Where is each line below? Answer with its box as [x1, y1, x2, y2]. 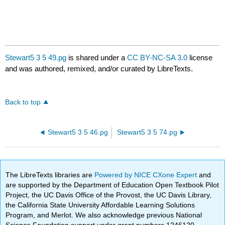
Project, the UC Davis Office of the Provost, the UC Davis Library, [6, 190, 212, 199]
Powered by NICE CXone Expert [94, 170, 199, 179]
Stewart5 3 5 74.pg [117, 129, 177, 137]
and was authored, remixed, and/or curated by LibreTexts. [5, 64, 193, 73]
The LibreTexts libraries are [6, 170, 95, 179]
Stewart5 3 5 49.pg [5, 53, 67, 62]
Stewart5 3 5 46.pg [48, 129, 108, 137]
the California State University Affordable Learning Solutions [6, 200, 195, 209]
